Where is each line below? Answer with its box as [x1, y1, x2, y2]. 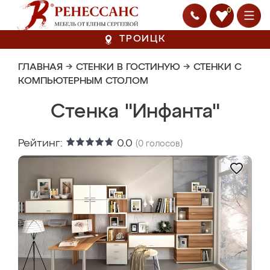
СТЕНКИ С [193, 63, 242, 72]
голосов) [143, 140, 183, 148]
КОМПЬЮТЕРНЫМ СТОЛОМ [18, 77, 148, 86]
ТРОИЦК [119, 34, 166, 44]
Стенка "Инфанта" [50, 102, 220, 122]
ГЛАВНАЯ [18, 63, 63, 72]
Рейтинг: [18, 138, 66, 149]
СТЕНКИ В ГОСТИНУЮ [76, 63, 180, 72]
